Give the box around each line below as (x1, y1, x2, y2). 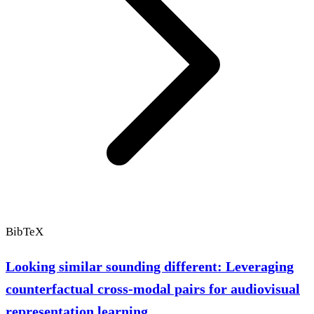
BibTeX (6, 224, 43, 238)
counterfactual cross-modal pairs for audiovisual (6, 281, 300, 297)
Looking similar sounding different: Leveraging (6, 259, 294, 275)
